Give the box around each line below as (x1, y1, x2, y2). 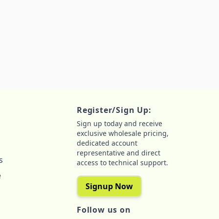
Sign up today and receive (77, 119, 162, 128)
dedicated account (77, 138, 137, 148)
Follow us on (77, 204, 131, 215)
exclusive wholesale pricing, (77, 129, 169, 138)
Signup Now (86, 181, 133, 192)
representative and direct (77, 148, 160, 157)
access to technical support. (77, 158, 168, 167)
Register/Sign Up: (77, 105, 152, 115)
